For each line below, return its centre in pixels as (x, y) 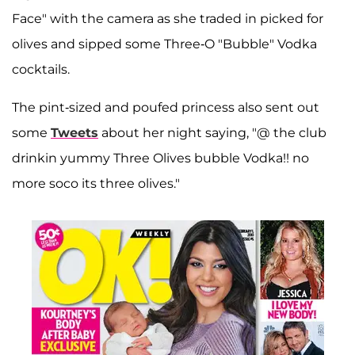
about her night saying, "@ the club (212, 132)
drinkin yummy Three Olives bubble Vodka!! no (160, 158)
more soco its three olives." (96, 183)
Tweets (74, 132)
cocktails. (41, 69)
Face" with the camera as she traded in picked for (168, 18)
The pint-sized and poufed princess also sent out (166, 107)
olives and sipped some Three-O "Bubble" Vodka (164, 44)
